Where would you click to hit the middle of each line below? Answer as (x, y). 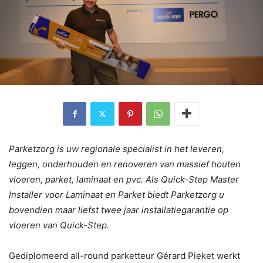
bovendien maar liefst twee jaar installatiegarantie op (119, 210)
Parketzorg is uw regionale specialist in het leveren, (117, 149)
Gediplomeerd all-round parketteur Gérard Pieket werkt (124, 255)
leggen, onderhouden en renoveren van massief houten (125, 164)
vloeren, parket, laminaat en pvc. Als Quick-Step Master (124, 179)
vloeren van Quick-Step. (59, 225)
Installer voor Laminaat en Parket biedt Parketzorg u (117, 194)
